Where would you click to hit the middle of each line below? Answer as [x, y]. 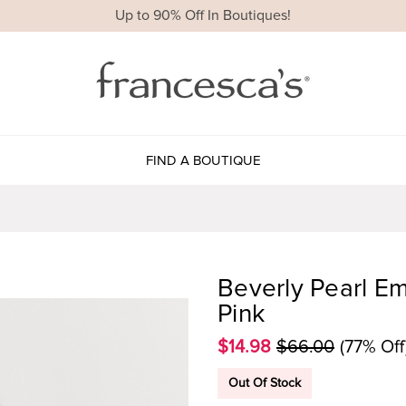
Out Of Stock [265, 382]
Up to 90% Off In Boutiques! [203, 16]
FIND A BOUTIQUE [203, 160]
